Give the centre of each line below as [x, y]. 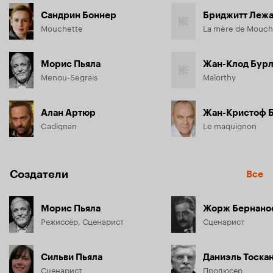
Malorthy [219, 76]
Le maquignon [230, 125]
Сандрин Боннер [79, 15]
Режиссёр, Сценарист [82, 220]
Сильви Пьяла [72, 257]
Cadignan [59, 125]
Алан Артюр [68, 112]
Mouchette [62, 27]
